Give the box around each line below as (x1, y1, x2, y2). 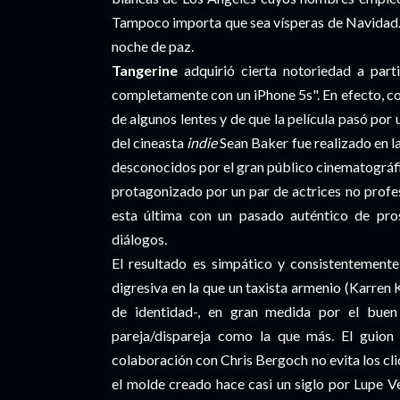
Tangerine (112, 62, 178, 79)
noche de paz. (112, 37, 196, 54)
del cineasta (112, 134, 185, 151)
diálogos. (112, 230, 167, 247)
